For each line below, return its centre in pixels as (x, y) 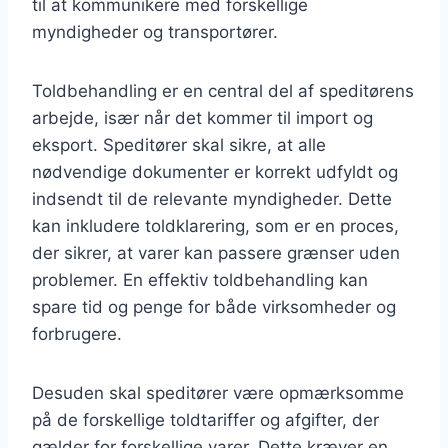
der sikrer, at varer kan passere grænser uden (216, 252)
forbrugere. (77, 333)
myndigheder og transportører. (155, 31)
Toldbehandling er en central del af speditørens (223, 90)
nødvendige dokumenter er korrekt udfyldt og (215, 171)
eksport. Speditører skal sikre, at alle (179, 144)
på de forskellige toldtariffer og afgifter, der (205, 419)
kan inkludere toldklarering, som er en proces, (215, 225)
